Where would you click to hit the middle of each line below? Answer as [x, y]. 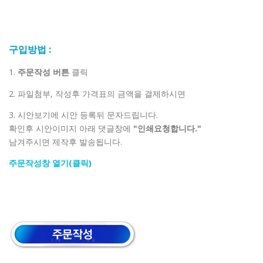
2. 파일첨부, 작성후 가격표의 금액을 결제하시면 [97, 93]
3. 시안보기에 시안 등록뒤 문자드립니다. [83, 114]
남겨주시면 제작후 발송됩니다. [65, 141]
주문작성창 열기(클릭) [50, 163]
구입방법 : [30, 50]
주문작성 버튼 [45, 72]
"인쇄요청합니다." [166, 128]
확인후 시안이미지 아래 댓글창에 [70, 128]
